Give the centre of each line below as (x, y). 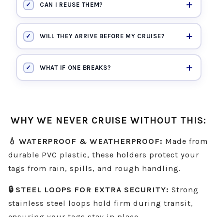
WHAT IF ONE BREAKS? (76, 68)
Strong (184, 190)
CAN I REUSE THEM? (72, 5)
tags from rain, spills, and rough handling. (94, 168)
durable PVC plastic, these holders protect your (104, 155)
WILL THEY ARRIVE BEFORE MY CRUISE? (102, 36)
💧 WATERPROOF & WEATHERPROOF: (85, 141)
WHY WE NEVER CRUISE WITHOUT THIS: (108, 121)
